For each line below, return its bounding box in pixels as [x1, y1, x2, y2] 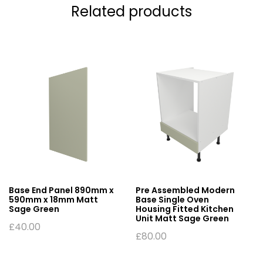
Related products [71, 1, 192, 21]
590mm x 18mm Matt [9, 193, 98, 205]
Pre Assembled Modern [136, 184, 235, 196]
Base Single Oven [136, 193, 209, 205]
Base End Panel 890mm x [9, 184, 114, 196]
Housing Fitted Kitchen [136, 203, 234, 215]
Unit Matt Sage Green [136, 212, 229, 224]
